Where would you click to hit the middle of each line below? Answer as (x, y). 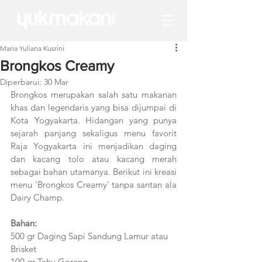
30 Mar (56, 82)
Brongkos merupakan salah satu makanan (94, 94)
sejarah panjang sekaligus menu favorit (94, 133)
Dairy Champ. (37, 197)
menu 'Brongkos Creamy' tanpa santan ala (94, 185)
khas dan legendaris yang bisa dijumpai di (94, 107)
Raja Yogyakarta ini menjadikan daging (94, 146)
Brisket (26, 249)
